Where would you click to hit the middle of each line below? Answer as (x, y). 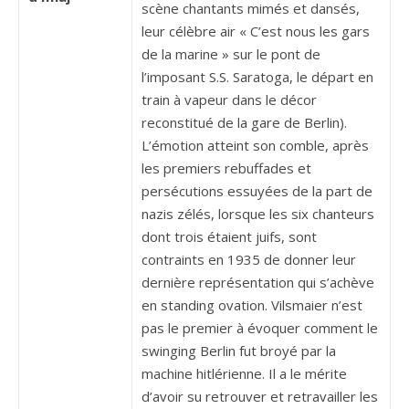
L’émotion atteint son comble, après (255, 146)
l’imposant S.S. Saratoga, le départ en (257, 77)
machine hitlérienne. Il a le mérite (244, 374)
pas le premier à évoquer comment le (260, 328)
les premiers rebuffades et (226, 168)
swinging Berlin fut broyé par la (239, 351)
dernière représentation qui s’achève (258, 283)
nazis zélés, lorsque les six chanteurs (258, 214)
